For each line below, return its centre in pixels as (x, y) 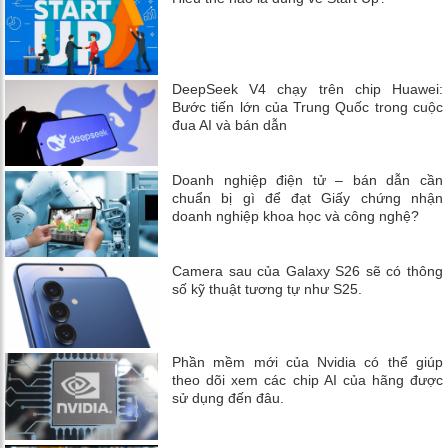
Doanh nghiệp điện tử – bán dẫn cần (307, 180)
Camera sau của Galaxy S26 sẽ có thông (307, 271)
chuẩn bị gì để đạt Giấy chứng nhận (307, 198)
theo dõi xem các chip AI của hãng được (307, 380)
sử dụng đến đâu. (228, 398)
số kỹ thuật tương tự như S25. (267, 289)
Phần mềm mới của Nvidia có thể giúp (307, 362)
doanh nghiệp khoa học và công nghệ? (296, 216)
